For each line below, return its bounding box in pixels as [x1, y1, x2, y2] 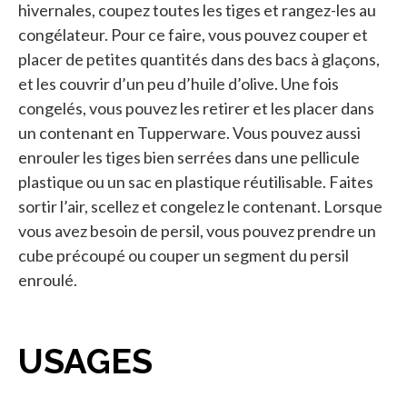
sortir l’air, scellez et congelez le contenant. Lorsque [18, 195, 382, 216]
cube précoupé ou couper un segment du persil [18, 244, 349, 265]
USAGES [18, 341, 153, 382]
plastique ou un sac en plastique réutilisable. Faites [18, 171, 373, 192]
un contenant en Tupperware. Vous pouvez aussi [18, 122, 361, 143]
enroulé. [18, 269, 77, 290]
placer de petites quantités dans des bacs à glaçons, [18, 48, 380, 69]
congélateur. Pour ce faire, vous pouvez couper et [18, 24, 368, 45]
